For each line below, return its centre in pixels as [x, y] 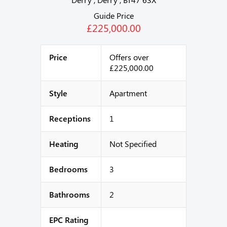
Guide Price [113, 15]
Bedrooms [68, 169]
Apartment [128, 93]
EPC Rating [69, 220]
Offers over [129, 57]
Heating [64, 144]
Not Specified [133, 144]
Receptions [70, 118]
